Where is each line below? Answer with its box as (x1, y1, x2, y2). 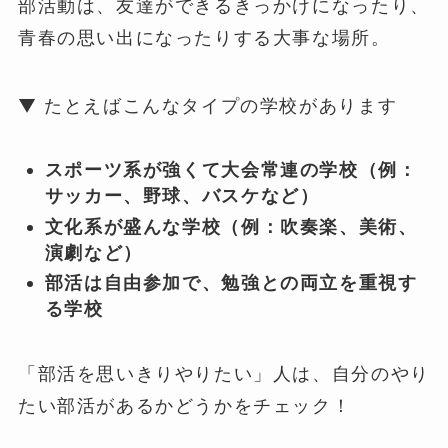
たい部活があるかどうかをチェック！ (17, 395, 352, 417)
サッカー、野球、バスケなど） (44, 185, 320, 207)
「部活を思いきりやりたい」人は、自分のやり (17, 363, 430, 385)
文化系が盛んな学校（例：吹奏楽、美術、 (44, 215, 418, 237)
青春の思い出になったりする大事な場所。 (17, 26, 391, 48)
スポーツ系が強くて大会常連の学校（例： (44, 159, 418, 181)
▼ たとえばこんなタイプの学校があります (17, 94, 398, 116)
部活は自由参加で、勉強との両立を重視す (44, 272, 418, 294)
